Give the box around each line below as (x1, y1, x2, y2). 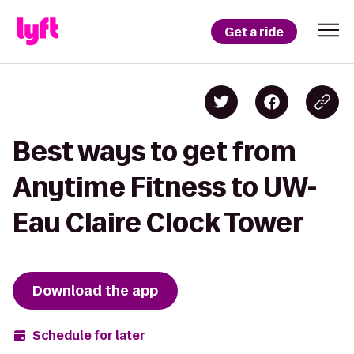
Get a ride (224, 23, 284, 40)
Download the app (32, 281, 158, 300)
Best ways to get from (13, 137, 296, 166)
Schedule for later (32, 326, 145, 344)
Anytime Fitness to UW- (13, 172, 317, 201)
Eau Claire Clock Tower (13, 208, 303, 237)
